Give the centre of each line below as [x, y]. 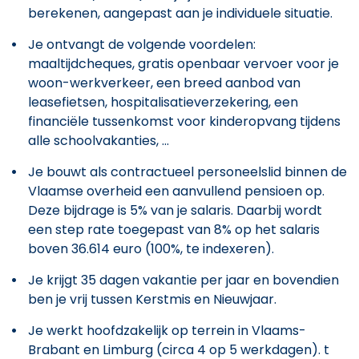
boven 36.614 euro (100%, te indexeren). [151, 248]
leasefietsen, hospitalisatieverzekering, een [163, 102]
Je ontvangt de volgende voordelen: [142, 44]
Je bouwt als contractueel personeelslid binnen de [188, 171]
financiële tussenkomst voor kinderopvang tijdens [184, 121]
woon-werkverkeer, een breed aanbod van [164, 83]
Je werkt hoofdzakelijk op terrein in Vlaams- [167, 330]
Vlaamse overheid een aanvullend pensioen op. [176, 191]
